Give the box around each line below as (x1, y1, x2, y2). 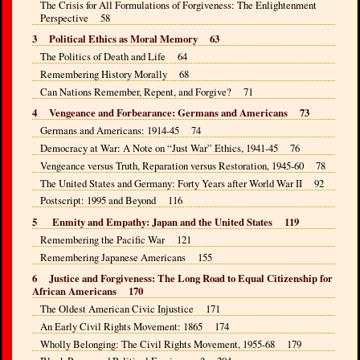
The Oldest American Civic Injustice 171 (39, 301, 220, 316)
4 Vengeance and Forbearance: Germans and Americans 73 (32, 105, 310, 121)
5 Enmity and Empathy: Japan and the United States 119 (32, 214, 300, 229)
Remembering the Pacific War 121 (39, 231, 191, 247)
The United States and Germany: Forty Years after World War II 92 (39, 175, 324, 190)
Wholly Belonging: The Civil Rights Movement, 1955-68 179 (39, 336, 301, 351)
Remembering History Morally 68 (39, 67, 189, 82)
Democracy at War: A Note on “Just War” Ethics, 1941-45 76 (39, 141, 300, 155)
